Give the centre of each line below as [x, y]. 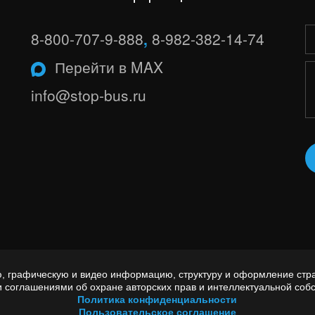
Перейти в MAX [109, 67]
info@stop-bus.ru [89, 95]
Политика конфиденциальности [157, 300]
